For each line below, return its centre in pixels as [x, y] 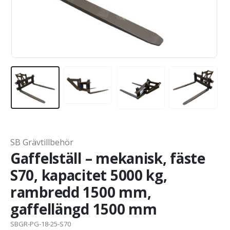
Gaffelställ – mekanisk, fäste [108, 158]
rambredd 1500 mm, [81, 192]
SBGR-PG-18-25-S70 [41, 224]
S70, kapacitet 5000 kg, [89, 175]
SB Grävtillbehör [42, 142]
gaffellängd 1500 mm [84, 209]
